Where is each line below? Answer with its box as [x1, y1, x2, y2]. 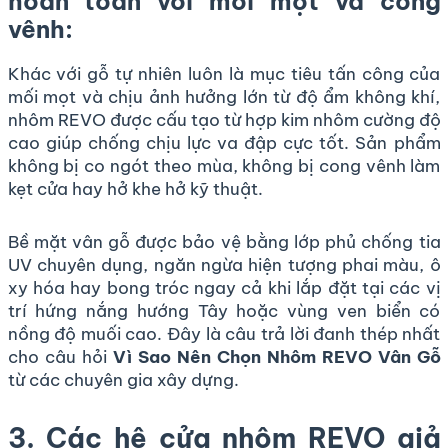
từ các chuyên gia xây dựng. [7, 368, 239, 391]
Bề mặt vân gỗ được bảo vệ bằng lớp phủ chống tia [7, 230, 441, 253]
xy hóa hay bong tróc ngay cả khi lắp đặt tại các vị [7, 276, 441, 299]
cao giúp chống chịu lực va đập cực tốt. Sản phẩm [7, 131, 441, 154]
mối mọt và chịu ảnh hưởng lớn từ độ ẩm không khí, [7, 85, 441, 108]
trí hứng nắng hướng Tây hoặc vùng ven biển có [7, 299, 441, 322]
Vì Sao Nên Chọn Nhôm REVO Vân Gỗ [112, 345, 441, 368]
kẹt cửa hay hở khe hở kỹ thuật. [7, 177, 263, 200]
